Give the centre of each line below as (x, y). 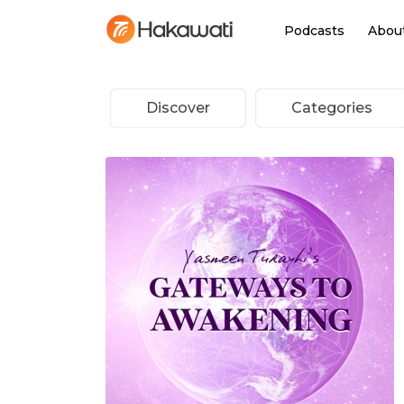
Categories (332, 108)
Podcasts (314, 31)
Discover (178, 108)
